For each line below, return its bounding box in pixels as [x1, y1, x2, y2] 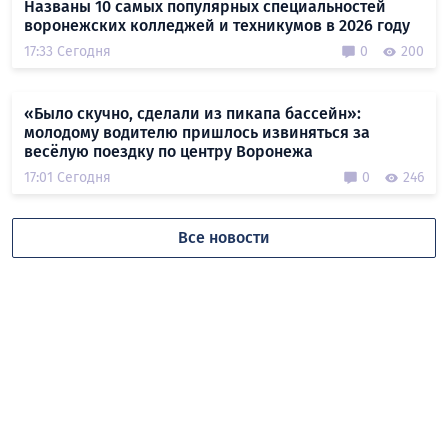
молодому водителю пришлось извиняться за [24, 123, 370, 143]
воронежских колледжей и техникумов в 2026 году [24, 16, 410, 36]
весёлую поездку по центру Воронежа [24, 142, 313, 162]
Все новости [178, 228, 270, 248]
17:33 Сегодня [24, 43, 111, 61]
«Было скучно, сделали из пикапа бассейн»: [24, 104, 361, 124]
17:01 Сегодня [24, 169, 111, 187]
